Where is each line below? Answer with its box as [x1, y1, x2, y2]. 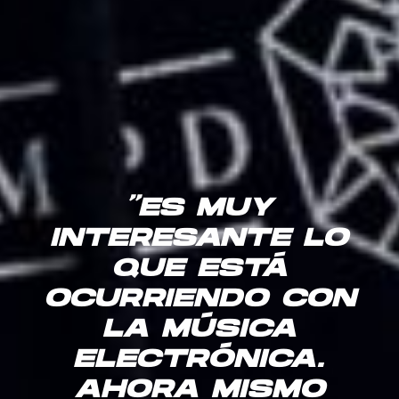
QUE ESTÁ [110, 256, 288, 284]
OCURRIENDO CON [43, 287, 355, 314]
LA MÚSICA [102, 317, 297, 345]
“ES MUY [125, 196, 274, 224]
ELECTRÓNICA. [73, 347, 326, 375]
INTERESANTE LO [50, 226, 349, 254]
